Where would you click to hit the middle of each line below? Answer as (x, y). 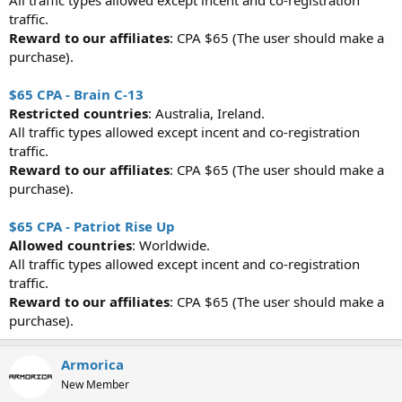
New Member (95, 385)
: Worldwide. (171, 245)
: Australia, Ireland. (206, 113)
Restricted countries (79, 113)
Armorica (92, 364)
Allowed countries (70, 245)
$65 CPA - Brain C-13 (76, 94)
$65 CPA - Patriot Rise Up (92, 226)
